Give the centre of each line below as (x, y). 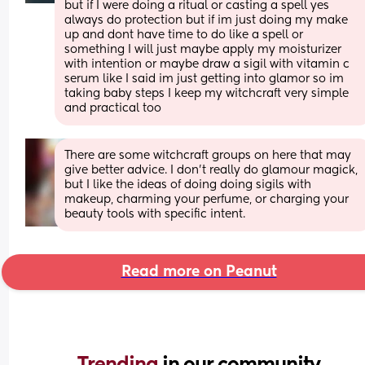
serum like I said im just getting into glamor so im (204, 79)
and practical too (113, 108)
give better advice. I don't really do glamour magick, (211, 170)
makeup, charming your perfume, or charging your (207, 199)
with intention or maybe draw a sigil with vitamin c (207, 64)
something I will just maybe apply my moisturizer (203, 49)
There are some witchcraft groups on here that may (208, 155)
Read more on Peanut (199, 272)
